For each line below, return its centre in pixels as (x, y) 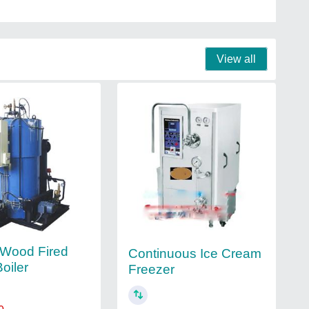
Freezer (151, 270)
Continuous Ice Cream (195, 254)
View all (236, 59)
